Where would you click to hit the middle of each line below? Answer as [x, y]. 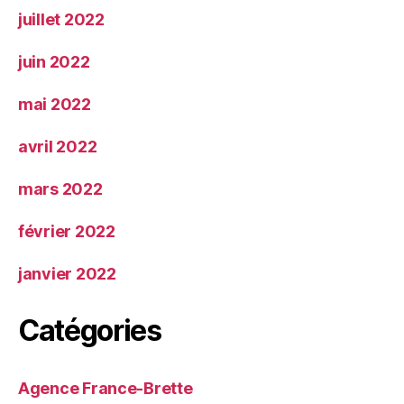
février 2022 [67, 231]
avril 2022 [58, 146]
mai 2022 [55, 104]
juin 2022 [54, 61]
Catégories [90, 330]
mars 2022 [60, 188]
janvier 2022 [67, 273]
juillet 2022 [61, 19]
